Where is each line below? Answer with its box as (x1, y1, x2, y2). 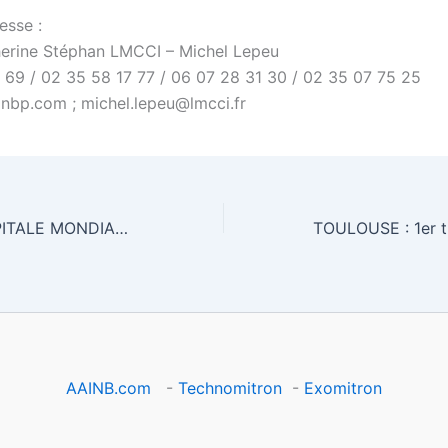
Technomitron (178, 378, 282, 398)
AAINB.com (66, 378, 161, 398)
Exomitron (304, 378, 382, 398)
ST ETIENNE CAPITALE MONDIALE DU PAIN (115, 217, 128, 238)
